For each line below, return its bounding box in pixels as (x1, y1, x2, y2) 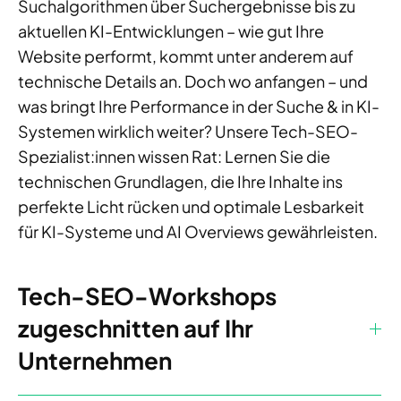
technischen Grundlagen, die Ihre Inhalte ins (18, 171, 343, 192)
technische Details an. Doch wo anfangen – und (18, 71, 368, 92)
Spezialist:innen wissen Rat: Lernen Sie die (18, 146, 330, 167)
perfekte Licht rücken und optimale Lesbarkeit (18, 196, 364, 218)
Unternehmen (18, 346, 172, 376)
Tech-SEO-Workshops (18, 281, 277, 311)
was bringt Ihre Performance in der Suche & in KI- (18, 96, 380, 117)
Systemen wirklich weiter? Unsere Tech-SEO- (18, 121, 358, 142)
